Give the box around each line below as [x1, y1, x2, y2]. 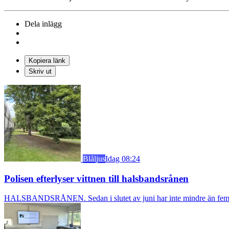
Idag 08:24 [105, 154, 140, 163]
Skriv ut [29, 67, 52, 75]
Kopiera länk [29, 56, 65, 64]
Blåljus [83, 154, 105, 163]
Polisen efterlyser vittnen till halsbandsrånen [4, 173, 189, 184]
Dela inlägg [25, 19, 62, 28]
